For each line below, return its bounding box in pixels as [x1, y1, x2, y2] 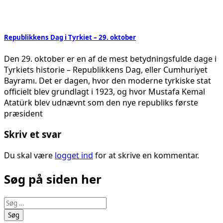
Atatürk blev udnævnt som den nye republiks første [4, 97, 198, 108]
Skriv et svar [4, 128, 61, 141]
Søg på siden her [4, 171, 102, 187]
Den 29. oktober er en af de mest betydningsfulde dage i [4, 53, 217, 64]
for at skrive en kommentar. [93, 150, 199, 161]
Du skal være [4, 150, 55, 161]
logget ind [55, 150, 93, 161]
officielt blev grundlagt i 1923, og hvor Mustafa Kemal [4, 86, 205, 97]
